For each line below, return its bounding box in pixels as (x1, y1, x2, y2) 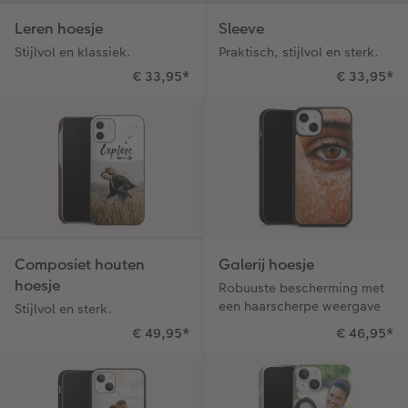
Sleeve (219, 17, 264, 39)
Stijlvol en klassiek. (15, 42, 131, 61)
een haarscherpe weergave (219, 296, 381, 315)
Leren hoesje (15, 17, 103, 39)
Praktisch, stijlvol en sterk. (219, 42, 379, 61)
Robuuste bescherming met (219, 278, 384, 297)
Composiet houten (15, 253, 145, 275)
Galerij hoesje (219, 253, 314, 275)
